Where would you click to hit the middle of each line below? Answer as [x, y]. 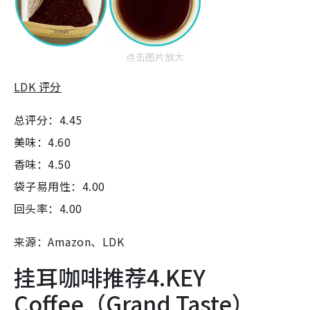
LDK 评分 [38, 86]
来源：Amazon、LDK [69, 241]
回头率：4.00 [48, 208]
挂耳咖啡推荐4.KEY [110, 276]
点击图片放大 [155, 56]
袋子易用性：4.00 [60, 186]
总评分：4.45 [48, 119]
